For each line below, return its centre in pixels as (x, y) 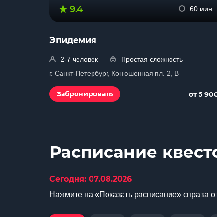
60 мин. (202, 9)
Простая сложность (152, 59)
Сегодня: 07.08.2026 (91, 179)
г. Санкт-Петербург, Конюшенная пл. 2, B (114, 73)
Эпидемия (73, 40)
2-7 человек (79, 59)
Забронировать (85, 94)
